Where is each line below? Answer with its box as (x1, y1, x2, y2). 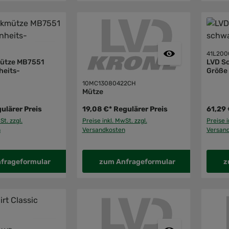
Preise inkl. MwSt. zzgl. (82, 117, 147, 125)
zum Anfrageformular (99, 157, 175, 167)
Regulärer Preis (113, 105, 168, 114)
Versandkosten (82, 126, 125, 134)
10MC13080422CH (82, 80, 136, 87)
